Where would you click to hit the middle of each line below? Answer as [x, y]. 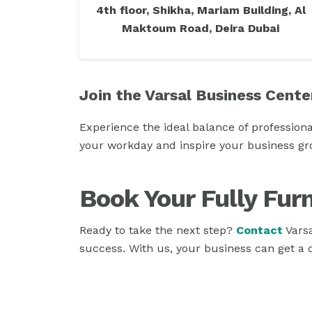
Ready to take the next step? [158, 230]
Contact [259, 230]
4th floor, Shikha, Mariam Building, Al [201, 10]
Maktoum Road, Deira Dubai [201, 28]
